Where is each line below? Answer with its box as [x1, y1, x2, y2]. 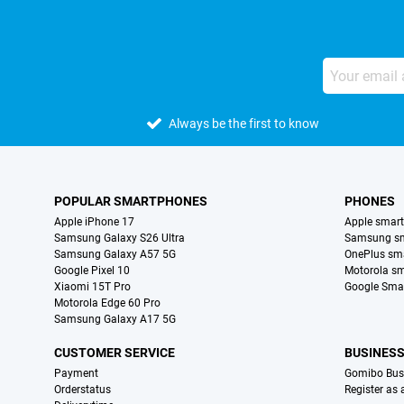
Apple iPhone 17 [54, 216, 134, 228]
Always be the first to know [169, 116, 320, 131]
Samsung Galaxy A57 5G [54, 248, 176, 261]
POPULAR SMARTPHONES [54, 194, 207, 208]
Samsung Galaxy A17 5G [54, 313, 176, 326]
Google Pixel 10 [54, 264, 130, 277]
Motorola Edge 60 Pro [54, 297, 161, 309]
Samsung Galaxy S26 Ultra [54, 232, 185, 244]
